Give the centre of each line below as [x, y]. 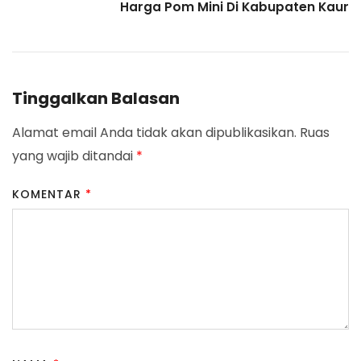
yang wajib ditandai [74, 156]
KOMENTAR [49, 195]
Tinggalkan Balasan [96, 99]
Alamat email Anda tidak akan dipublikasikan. [154, 133]
